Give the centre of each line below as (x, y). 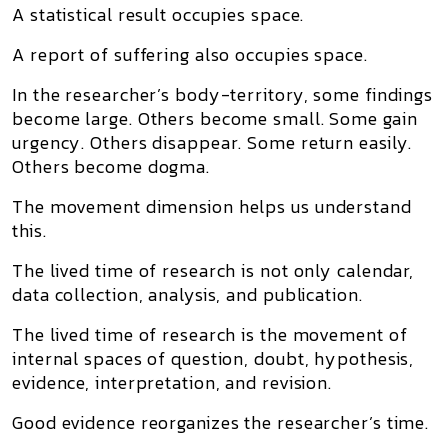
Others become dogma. (111, 166)
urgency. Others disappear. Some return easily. (212, 142)
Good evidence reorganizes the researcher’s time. (221, 422)
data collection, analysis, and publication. (187, 294)
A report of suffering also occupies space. (190, 54)
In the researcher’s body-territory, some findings (223, 94)
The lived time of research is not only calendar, (213, 270)
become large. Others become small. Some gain (215, 118)
